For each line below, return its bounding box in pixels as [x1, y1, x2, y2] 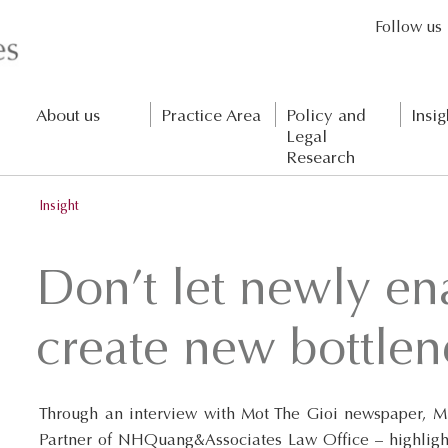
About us [35, 109, 100, 127]
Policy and [285, 109, 366, 127]
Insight [39, 200, 80, 215]
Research [285, 151, 355, 169]
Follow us [375, 20, 443, 36]
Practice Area [160, 109, 261, 127]
